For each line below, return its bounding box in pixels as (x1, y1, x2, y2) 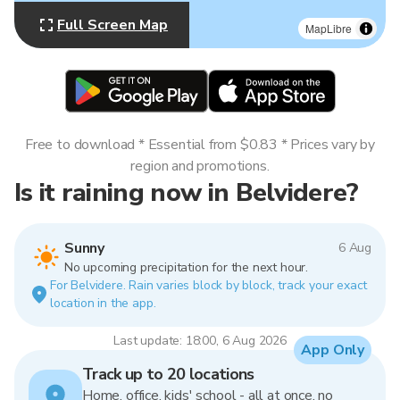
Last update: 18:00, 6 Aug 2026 (113, 332, 287, 349)
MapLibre (305, 21, 352, 36)
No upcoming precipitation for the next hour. (64, 259, 308, 276)
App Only (301, 340, 364, 360)
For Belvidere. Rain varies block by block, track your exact (50, 277, 368, 294)
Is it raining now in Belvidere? (14, 175, 359, 210)
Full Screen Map (57, 15, 168, 35)
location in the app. (50, 295, 156, 312)
